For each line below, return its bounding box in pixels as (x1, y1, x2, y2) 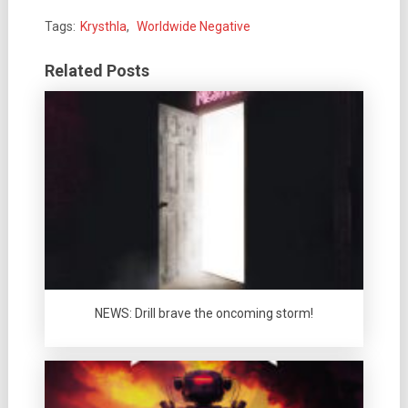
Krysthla (79, 18, 127, 34)
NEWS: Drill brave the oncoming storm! (94, 306, 313, 321)
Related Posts (44, 60, 149, 80)
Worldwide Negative (136, 18, 250, 34)
